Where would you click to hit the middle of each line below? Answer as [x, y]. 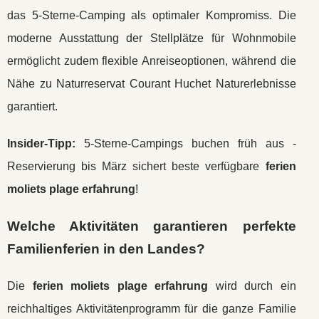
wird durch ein [252, 286]
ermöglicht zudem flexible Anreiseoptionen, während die [152, 61]
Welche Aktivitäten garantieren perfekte [152, 226]
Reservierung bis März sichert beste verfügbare [136, 166]
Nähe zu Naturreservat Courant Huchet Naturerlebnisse [152, 84]
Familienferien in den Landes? [106, 249]
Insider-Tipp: [41, 143]
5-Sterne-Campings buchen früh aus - [186, 143]
